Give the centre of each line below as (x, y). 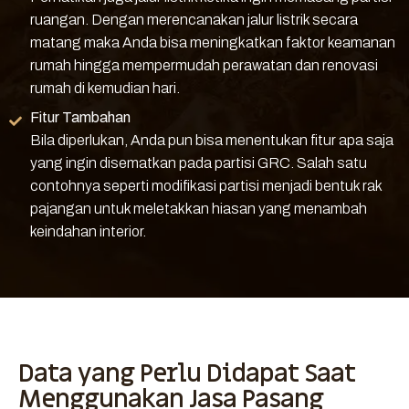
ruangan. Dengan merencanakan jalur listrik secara (194, 20)
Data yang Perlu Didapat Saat (187, 374)
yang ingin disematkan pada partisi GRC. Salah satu (198, 163)
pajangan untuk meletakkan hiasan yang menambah (198, 209)
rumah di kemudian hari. (105, 89)
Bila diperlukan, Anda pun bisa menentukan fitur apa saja (211, 141)
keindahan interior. (88, 232)
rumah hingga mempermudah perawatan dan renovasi (204, 66)
